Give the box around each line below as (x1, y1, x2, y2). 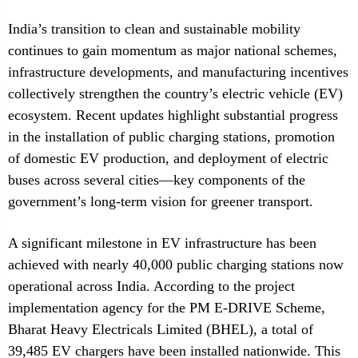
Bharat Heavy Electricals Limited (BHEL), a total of (8, 321, 313, 337)
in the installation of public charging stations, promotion (8, 129, 335, 145)
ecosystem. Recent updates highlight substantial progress (8, 107, 338, 123)
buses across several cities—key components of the (8, 172, 305, 188)
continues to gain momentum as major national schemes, (8, 42, 337, 58)
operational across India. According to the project (8, 278, 295, 294)
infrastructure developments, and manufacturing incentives (8, 64, 348, 80)
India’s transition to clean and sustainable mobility (8, 21, 300, 37)
